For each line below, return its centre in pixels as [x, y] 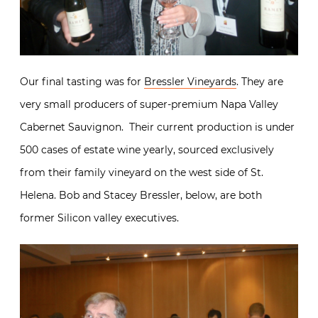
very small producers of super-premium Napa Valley [149, 104]
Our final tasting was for [82, 81]
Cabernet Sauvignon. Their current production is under [157, 127]
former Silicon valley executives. [99, 218]
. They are [260, 81]
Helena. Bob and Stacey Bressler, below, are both [141, 195]
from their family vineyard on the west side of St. [142, 172]
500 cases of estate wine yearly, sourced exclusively [147, 149]
